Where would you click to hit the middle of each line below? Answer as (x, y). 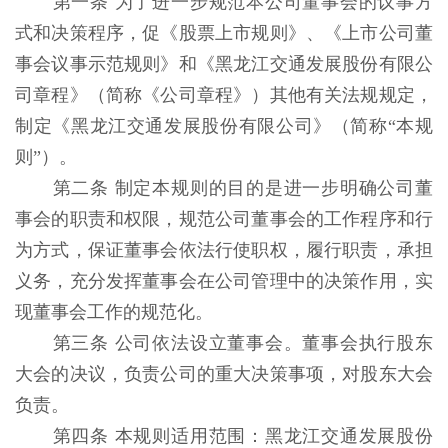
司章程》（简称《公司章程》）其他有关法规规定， (224, 95)
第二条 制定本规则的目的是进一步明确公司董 (243, 188)
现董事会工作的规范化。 (116, 312)
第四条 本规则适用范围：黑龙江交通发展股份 (243, 436)
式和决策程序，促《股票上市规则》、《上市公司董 (224, 33)
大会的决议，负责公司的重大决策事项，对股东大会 (224, 374)
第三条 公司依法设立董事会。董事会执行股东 (243, 343)
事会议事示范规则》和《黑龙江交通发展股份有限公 (224, 64)
